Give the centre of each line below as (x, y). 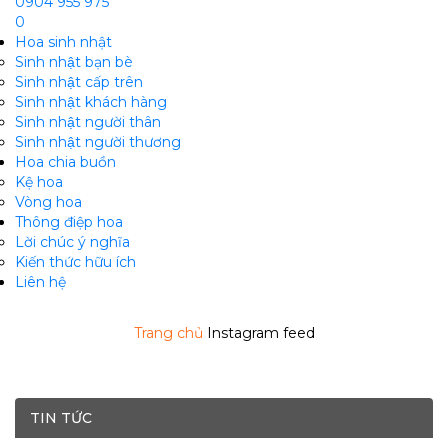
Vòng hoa (48, 202)
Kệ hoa (39, 182)
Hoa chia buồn (65, 162)
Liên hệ (40, 282)
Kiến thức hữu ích (75, 262)
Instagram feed (260, 333)
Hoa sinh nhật (63, 42)
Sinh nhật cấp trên (79, 82)
